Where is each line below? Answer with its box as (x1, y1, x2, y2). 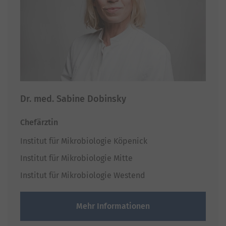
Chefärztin (20, 118, 58, 128)
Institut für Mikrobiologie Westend (20, 171, 145, 181)
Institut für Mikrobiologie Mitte (20, 153, 133, 163)
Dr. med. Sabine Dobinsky (20, 93, 126, 105)
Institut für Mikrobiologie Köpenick (20, 136, 147, 146)
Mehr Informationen (76, 201, 150, 211)
